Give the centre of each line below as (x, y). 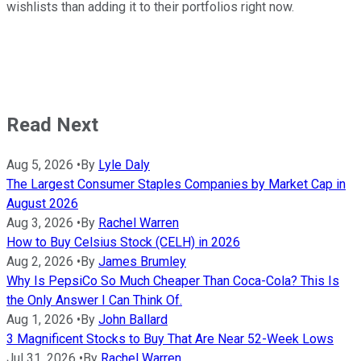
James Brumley (142, 262)
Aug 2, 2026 (40, 262)
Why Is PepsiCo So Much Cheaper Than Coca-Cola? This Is (173, 281)
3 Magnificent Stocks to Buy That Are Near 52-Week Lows (170, 339)
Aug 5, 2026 (40, 165)
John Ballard (133, 320)
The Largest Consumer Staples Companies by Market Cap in (176, 185)
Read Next (52, 125)
